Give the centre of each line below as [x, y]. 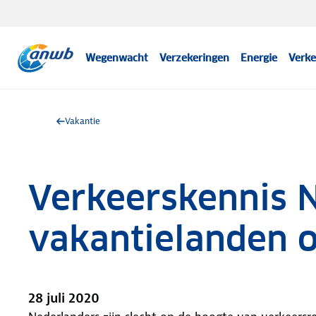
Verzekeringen [195, 58]
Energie [259, 58]
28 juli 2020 [64, 298]
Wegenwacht [117, 58]
